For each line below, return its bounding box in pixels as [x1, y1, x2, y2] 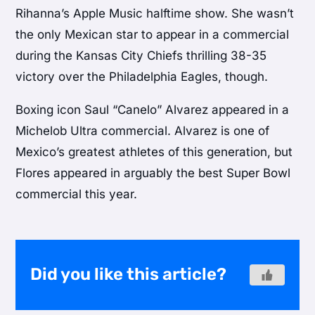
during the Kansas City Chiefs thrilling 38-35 [15, 48, 267, 63]
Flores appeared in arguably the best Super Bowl [15, 165, 291, 180]
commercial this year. [15, 186, 138, 201]
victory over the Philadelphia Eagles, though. [15, 69, 269, 84]
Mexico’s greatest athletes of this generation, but [15, 144, 293, 159]
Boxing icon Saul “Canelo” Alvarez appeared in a [15, 102, 290, 117]
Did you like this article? [30, 264, 227, 285]
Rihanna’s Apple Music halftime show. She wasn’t [15, 6, 295, 20]
